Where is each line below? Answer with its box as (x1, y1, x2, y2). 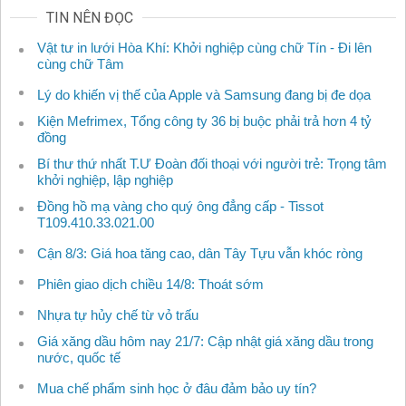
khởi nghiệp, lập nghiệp (37, 172, 173, 188)
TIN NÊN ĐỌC (46, 9, 133, 27)
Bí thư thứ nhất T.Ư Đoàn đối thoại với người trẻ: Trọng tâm (37, 156, 387, 172)
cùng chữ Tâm (37, 56, 124, 72)
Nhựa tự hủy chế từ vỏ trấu (37, 307, 198, 324)
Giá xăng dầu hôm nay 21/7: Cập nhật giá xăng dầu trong (37, 333, 373, 350)
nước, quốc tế (37, 350, 121, 366)
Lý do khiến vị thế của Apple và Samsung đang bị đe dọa (37, 87, 371, 103)
